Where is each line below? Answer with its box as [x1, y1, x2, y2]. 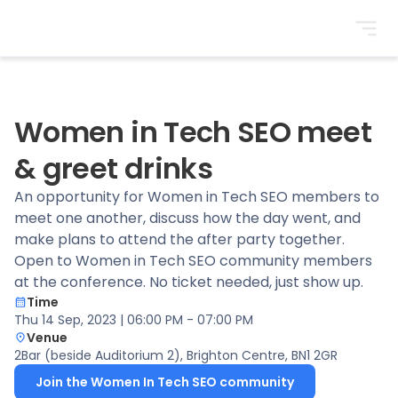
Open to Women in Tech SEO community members [14, 251, 372, 271]
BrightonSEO [13, 27, 100, 48]
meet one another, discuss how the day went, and [14, 208, 361, 228]
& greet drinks [14, 148, 213, 188]
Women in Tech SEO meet [14, 112, 371, 152]
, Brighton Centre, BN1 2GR [180, 346, 338, 364]
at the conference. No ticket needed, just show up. [14, 272, 363, 292]
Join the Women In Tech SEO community [36, 372, 294, 391]
